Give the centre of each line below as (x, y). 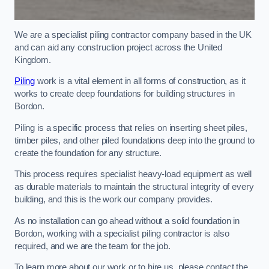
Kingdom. (33, 60)
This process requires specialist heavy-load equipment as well (133, 174)
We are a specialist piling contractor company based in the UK (133, 35)
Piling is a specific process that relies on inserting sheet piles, (131, 128)
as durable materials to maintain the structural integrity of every (134, 187)
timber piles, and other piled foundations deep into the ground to (134, 140)
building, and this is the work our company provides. (113, 200)
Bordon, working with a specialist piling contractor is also (122, 233)
